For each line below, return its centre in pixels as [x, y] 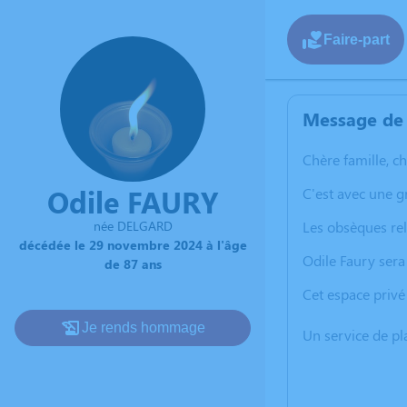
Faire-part [357, 39]
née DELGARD [133, 226]
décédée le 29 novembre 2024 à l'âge [133, 245]
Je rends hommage [144, 328]
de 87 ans [133, 264]
